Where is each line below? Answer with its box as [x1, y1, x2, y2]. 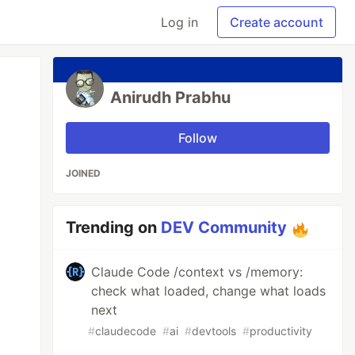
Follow [178, 130, 218, 146]
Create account [230, 14, 323, 30]
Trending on [66, 218, 162, 237]
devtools [192, 324, 237, 338]
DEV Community [161, 218, 288, 237]
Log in [161, 14, 198, 30]
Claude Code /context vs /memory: [91, 264, 303, 280]
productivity [250, 324, 313, 338]
